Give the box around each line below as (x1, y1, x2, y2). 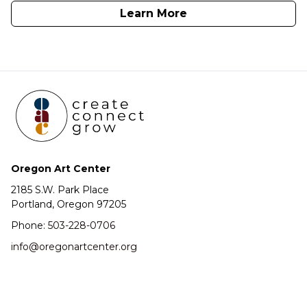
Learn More (120, 6, 187, 20)
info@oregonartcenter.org (11, 240, 137, 253)
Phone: (11, 219, 48, 232)
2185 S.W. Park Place (11, 183, 109, 196)
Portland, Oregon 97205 (11, 197, 126, 210)
